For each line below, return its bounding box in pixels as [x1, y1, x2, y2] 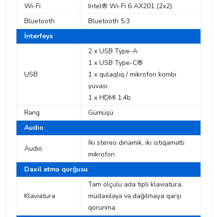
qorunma [88, 203, 115, 213]
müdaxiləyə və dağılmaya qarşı [88, 191, 181, 201]
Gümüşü [88, 108, 113, 118]
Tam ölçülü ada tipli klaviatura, [88, 180, 183, 189]
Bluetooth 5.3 [88, 16, 130, 26]
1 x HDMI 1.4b [88, 93, 131, 103]
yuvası [88, 81, 108, 91]
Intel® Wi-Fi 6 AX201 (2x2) [88, 1, 172, 11]
